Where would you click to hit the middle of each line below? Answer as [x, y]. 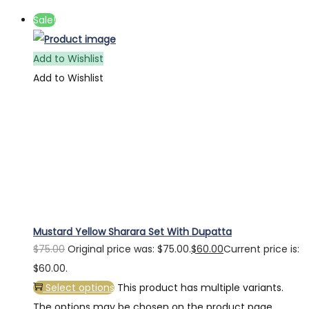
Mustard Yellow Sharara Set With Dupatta [132, 232]
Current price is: [261, 249]
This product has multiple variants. [200, 288]
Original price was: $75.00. [129, 249]
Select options [80, 288]
